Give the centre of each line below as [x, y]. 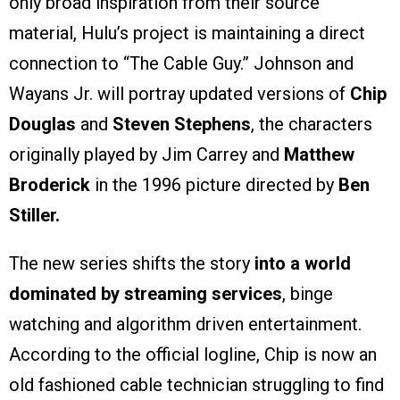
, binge [308, 294]
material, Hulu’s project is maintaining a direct [187, 33]
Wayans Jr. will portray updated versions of [179, 94]
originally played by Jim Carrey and [146, 155]
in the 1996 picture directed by [214, 185]
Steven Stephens [182, 125]
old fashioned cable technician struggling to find [196, 385]
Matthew [319, 155]
